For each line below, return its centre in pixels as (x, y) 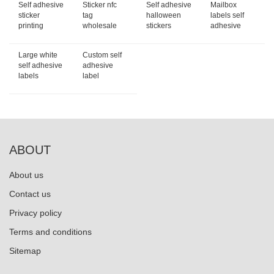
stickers (159, 26)
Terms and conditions (50, 232)
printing (31, 26)
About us (26, 175)
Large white (38, 55)
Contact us (30, 194)
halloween (164, 16)
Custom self (102, 55)
